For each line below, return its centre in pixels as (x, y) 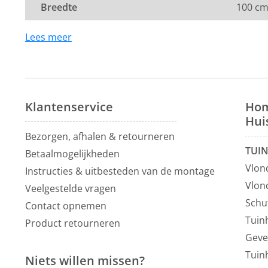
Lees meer (48, 37)
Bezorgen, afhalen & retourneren (100, 136)
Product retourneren (72, 223)
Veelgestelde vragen (70, 188)
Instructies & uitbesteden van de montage (120, 171)
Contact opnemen (66, 206)
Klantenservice (69, 107)
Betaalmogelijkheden (72, 154)
